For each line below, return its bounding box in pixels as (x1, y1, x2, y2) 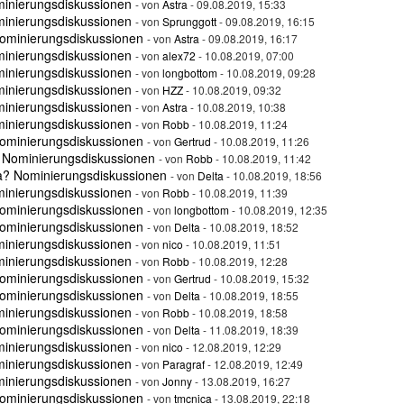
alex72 (162, 48, 196, 63)
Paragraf (162, 356, 205, 372)
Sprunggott (162, 14, 216, 29)
